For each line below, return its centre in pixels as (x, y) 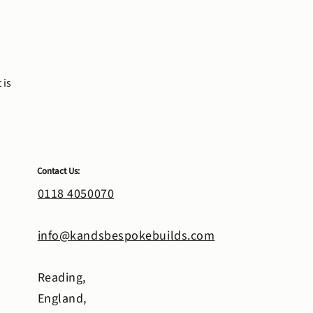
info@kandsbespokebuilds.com (126, 236)
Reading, (62, 278)
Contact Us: (59, 171)
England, (62, 299)
